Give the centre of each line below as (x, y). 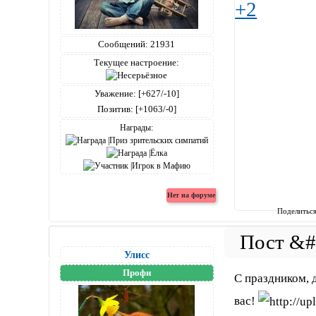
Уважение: (115, 94)
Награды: (137, 128)
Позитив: (115, 109)
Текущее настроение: (137, 63)
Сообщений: (123, 44)
